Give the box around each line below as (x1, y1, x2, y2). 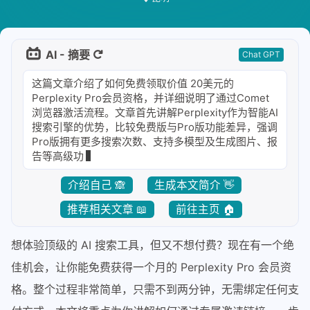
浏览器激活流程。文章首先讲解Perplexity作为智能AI (32, 106, 278, 119)
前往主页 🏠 (176, 203, 235, 216)
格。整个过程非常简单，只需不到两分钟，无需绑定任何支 (11, 282, 299, 296)
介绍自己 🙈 (68, 179, 126, 192)
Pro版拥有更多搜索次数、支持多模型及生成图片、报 (32, 135, 277, 148)
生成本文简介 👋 (154, 179, 235, 192)
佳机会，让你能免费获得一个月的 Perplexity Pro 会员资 (11, 260, 291, 274)
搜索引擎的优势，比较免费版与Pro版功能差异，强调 (32, 120, 277, 134)
